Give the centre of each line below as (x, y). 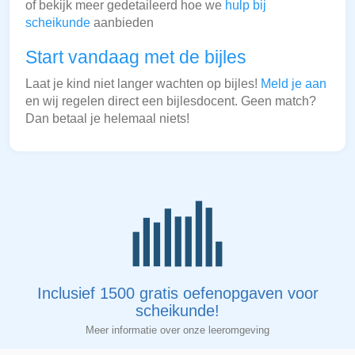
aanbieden (122, 23)
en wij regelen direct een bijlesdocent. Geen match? (171, 101)
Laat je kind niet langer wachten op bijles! (143, 84)
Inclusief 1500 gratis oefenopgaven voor (177, 294)
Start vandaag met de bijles (136, 57)
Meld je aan (294, 84)
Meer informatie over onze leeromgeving (177, 330)
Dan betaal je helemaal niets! (107, 119)
